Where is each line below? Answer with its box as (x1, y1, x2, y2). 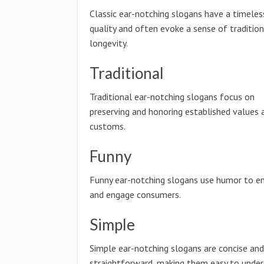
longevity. (90, 37, 128, 49)
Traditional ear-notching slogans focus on (90, 91, 255, 103)
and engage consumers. (90, 189, 181, 200)
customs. (90, 120, 126, 132)
